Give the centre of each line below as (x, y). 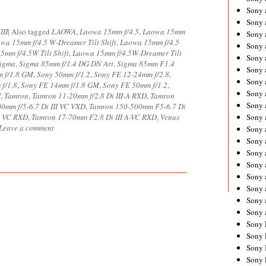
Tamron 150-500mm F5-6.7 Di (137, 106)
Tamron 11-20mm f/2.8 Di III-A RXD (89, 96)
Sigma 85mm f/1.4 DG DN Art (66, 64)
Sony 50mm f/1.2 (64, 74)
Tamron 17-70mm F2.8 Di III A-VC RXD (94, 117)
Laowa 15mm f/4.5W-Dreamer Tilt (127, 53)
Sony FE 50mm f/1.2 (135, 85)
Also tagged (31, 31)
